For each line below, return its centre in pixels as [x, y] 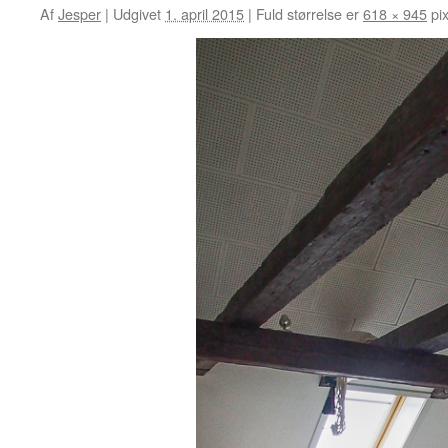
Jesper [79, 13]
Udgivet [137, 13]
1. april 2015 [204, 13]
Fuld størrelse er [307, 13]
